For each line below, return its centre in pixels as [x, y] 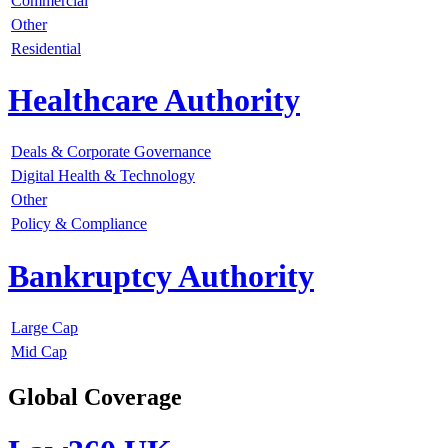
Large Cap [44, 328]
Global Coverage [95, 397]
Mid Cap [39, 352]
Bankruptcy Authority [161, 275]
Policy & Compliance [79, 224]
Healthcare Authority [154, 100]
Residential [46, 48]
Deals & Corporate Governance [111, 152]
